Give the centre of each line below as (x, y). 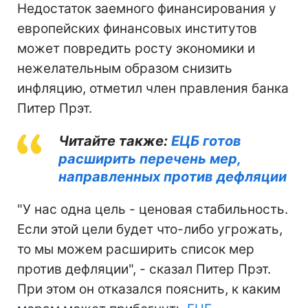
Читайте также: (115, 141)
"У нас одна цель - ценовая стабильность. (153, 209)
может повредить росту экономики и (136, 48)
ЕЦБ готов (206, 141)
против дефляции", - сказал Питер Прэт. (144, 269)
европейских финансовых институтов (137, 28)
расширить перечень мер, (150, 158)
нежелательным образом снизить (125, 68)
